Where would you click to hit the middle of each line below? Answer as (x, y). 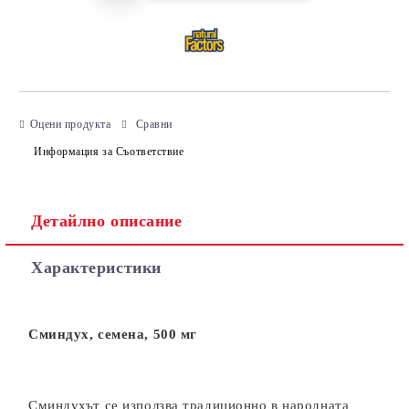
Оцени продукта (70, 124)
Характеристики (96, 267)
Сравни (154, 124)
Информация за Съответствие (109, 151)
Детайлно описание (107, 221)
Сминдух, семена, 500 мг (113, 334)
